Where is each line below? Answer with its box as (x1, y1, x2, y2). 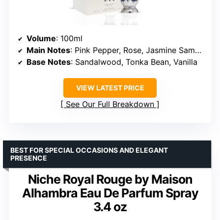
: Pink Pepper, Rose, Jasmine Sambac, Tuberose (70, 45, 195, 55)
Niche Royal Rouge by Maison (27, 172, 192, 187)
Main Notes (27, 45, 70, 55)
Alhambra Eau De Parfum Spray (22, 186, 198, 201)
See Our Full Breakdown (66, 99, 154, 110)
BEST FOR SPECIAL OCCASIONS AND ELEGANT (10, 146, 168, 155)
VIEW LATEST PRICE (76, 83, 144, 92)
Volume (27, 33, 56, 44)
